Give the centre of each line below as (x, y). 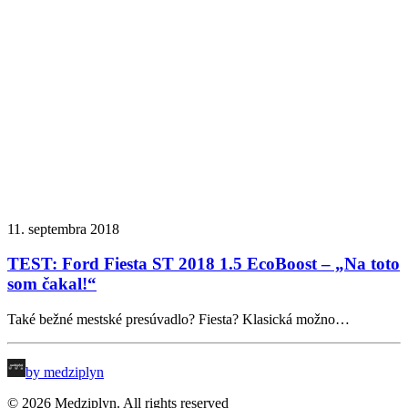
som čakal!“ (52, 284)
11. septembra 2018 (63, 229)
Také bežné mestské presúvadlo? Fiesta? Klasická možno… (178, 320)
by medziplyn (65, 372)
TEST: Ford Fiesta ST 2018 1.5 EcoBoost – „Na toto (204, 264)
